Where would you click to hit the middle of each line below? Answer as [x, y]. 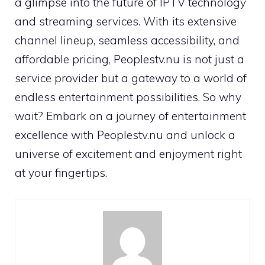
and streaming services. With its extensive [126, 21]
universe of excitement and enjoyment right [128, 153]
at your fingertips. [61, 172]
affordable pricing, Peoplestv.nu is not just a [130, 59]
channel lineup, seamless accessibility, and [127, 40]
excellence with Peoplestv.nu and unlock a [125, 135]
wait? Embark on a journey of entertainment [130, 116]
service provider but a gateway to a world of [131, 78]
